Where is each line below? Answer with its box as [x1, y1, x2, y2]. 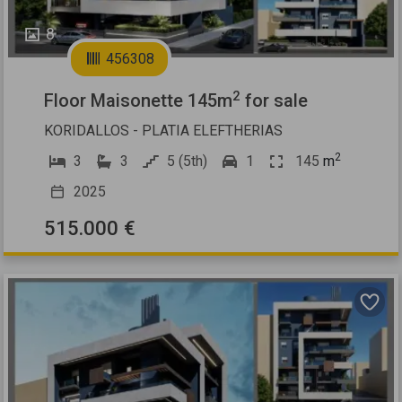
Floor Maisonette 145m [44, 90, 233, 112]
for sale [240, 90, 309, 112]
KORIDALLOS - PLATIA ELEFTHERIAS [44, 122, 284, 140]
